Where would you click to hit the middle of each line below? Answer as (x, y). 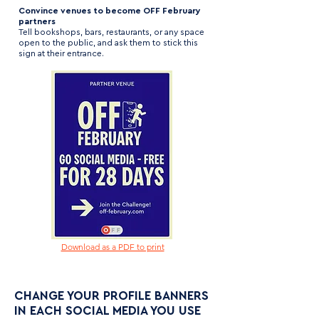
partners (37, 21)
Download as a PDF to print (113, 247)
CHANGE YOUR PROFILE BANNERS (111, 296)
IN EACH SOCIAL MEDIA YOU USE (108, 311)
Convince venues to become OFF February (110, 11)
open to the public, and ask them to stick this (108, 43)
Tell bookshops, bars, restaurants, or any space (111, 32)
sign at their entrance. (61, 53)
